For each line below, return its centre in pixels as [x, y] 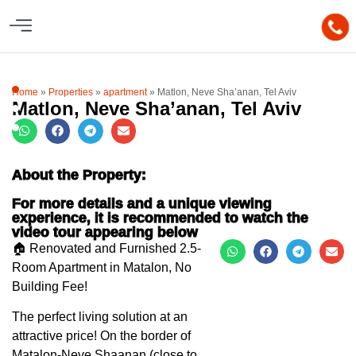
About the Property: [79, 174]
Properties [71, 92]
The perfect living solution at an [100, 316]
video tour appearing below [105, 232]
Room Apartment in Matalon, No [102, 267]
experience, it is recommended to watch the [160, 217]
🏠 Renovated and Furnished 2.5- [106, 248]
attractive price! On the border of [101, 335]
